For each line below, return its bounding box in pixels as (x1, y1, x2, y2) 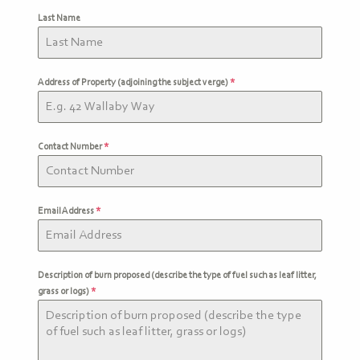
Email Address (38, 207, 96, 216)
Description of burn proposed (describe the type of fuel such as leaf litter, (38, 271, 317, 280)
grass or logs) (38, 287, 92, 297)
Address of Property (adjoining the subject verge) (38, 78, 231, 88)
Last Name (38, 14, 81, 23)
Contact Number (38, 142, 104, 152)
